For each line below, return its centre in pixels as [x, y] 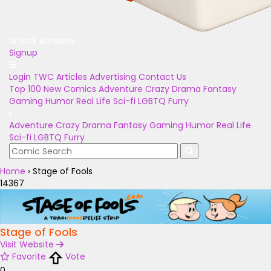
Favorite [29, 257]
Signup [23, 53]
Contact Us [162, 77]
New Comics [70, 89]
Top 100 [25, 89]
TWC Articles [60, 77]
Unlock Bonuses [42, 41]
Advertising [113, 77]
